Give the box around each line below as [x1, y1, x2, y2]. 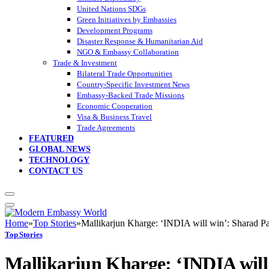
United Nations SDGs [77, 4, 146, 14]
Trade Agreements [77, 123, 135, 133]
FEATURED [29, 134, 74, 144]
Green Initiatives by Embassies [77, 15, 177, 25]
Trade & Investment [53, 58, 117, 68]
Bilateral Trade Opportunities [77, 69, 172, 79]
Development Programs [77, 26, 153, 35]
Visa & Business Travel [77, 112, 152, 122]
